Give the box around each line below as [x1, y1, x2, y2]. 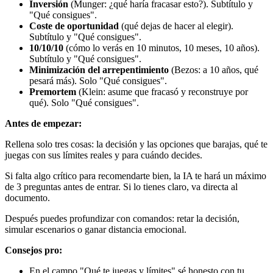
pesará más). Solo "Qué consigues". [29, 75, 167, 86]
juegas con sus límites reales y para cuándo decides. [5, 149, 202, 160]
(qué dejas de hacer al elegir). [119, 20, 233, 31]
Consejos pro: [5, 244, 62, 255]
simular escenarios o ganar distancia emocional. [5, 224, 186, 235]
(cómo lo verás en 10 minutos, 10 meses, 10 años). [63, 42, 260, 53]
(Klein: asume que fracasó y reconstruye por [76, 86, 248, 97]
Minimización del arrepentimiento [29, 64, 169, 75]
